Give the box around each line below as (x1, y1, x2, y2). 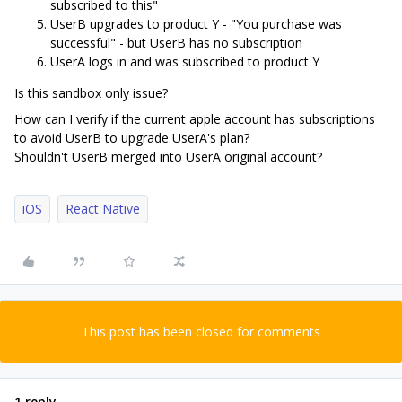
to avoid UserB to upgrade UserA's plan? (14, 129, 249, 146)
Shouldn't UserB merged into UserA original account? (14, 148, 322, 165)
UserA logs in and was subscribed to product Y (50, 53, 319, 70)
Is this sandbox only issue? (14, 84, 168, 101)
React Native (66, 200, 140, 217)
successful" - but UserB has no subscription (50, 34, 302, 51)
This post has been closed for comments (82, 323, 320, 340)
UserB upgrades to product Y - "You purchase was (50, 15, 342, 32)
